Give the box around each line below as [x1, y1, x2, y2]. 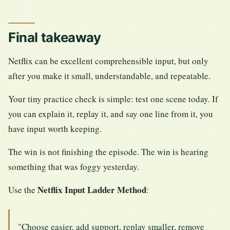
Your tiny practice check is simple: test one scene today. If [8, 93, 218, 105]
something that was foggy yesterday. [8, 161, 139, 173]
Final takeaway [8, 29, 101, 46]
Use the [8, 184, 37, 196]
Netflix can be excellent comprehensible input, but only [8, 55, 208, 67]
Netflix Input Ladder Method [37, 183, 146, 197]
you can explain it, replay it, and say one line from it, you [8, 108, 213, 120]
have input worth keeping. [8, 123, 102, 135]
